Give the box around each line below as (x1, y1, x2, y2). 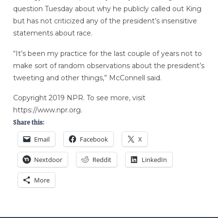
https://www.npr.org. (13, 106, 82, 115)
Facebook (79, 135, 108, 144)
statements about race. (13, 28, 92, 37)
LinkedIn (141, 155, 167, 164)
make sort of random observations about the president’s (13, 61, 204, 70)
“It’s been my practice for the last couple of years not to (13, 49, 202, 58)
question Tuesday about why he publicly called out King (13, 4, 201, 13)
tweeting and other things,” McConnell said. (13, 73, 162, 82)
